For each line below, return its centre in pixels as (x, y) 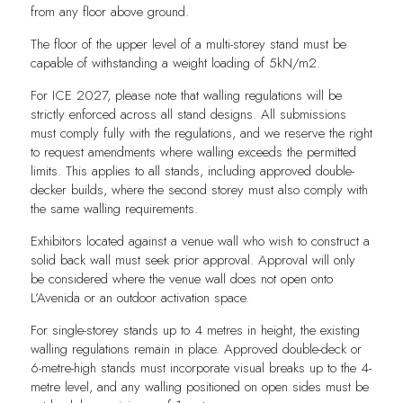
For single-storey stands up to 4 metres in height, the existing (195, 331)
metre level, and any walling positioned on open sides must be (199, 387)
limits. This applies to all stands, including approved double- (192, 171)
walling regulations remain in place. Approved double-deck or (196, 349)
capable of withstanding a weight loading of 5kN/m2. (175, 63)
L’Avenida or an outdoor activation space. (139, 298)
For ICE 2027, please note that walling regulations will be (186, 96)
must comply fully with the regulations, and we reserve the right (201, 134)
